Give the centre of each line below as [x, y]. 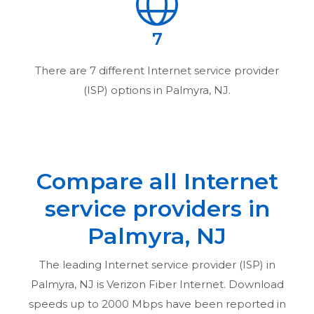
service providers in [157, 208]
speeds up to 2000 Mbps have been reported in [157, 303]
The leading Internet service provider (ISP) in [157, 264]
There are [62, 70]
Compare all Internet [157, 181]
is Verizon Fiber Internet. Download [189, 284]
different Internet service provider [187, 70]
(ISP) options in [124, 90]
